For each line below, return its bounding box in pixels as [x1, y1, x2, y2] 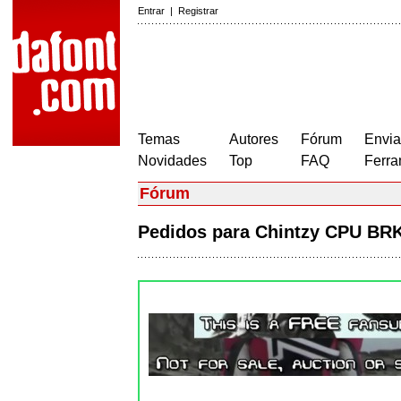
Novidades [138, 153, 207, 168]
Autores [229, 132, 278, 147]
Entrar [138, 5, 165, 16]
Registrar [178, 5, 218, 16]
